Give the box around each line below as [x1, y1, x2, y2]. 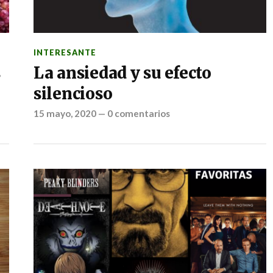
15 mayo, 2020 [33, 108, 96, 119]
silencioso [33, 84, 113, 104]
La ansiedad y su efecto [33, 63, 211, 83]
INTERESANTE [33, 48, 96, 57]
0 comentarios [107, 108, 170, 119]
